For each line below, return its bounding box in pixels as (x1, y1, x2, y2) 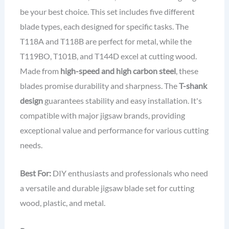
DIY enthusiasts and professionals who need (51, 168, 208, 178)
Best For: (19, 168, 51, 178)
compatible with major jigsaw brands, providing (19, 110, 185, 120)
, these (175, 65, 198, 76)
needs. (19, 140, 42, 150)
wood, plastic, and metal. (19, 197, 105, 208)
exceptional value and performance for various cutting (19, 125, 209, 135)
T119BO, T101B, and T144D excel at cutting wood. (19, 51, 197, 61)
